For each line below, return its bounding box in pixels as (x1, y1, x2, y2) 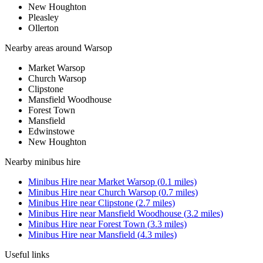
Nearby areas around (5, 43, 84, 53)
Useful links (5, 249, 49, 260)
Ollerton (28, 23, 59, 33)
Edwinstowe (28, 126, 75, 137)
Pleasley (28, 12, 59, 23)
